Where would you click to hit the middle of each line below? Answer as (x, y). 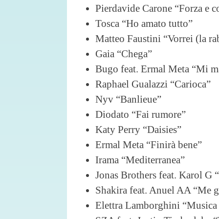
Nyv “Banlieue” (128, 99)
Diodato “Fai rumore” (141, 114)
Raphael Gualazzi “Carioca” (153, 84)
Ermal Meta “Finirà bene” (149, 145)
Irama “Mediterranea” (140, 160)
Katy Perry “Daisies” (140, 130)
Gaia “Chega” (124, 54)
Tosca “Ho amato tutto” (144, 23)
